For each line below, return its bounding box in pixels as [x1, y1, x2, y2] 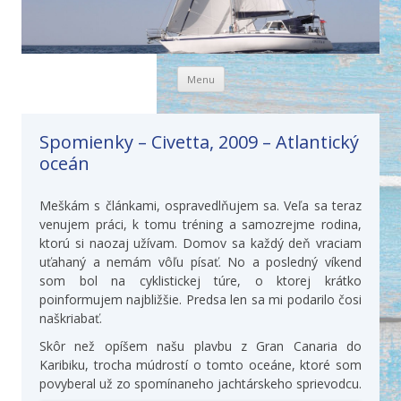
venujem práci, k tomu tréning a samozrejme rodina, [39, 216, 362, 233]
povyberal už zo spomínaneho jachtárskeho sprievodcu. [39, 375, 362, 392]
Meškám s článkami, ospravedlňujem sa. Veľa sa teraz [39, 197, 362, 214]
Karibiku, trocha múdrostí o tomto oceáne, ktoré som [39, 356, 362, 373]
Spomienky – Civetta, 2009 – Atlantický [39, 130, 359, 154]
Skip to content [224, 64, 312, 81]
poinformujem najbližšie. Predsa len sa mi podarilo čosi [39, 291, 362, 308]
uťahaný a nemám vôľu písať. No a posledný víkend [39, 253, 362, 270]
